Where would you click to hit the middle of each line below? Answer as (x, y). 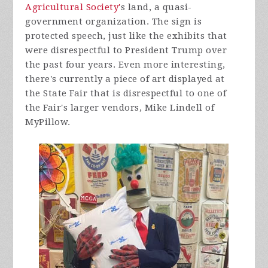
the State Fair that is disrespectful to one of (126, 93)
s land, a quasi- (156, 7)
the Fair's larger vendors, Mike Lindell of (120, 107)
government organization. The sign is (114, 21)
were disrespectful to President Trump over (126, 50)
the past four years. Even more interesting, (125, 64)
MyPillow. (48, 122)
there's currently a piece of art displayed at (125, 79)
